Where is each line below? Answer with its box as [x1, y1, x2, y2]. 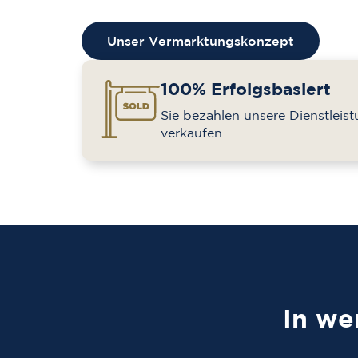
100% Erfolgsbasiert [161, 79, 331, 98]
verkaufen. [161, 125, 225, 140]
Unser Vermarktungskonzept [107, 34, 294, 48]
